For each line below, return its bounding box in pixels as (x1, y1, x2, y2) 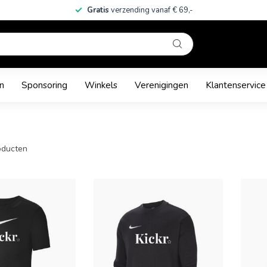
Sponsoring (21, 79, 67, 91)
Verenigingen (135, 79, 188, 91)
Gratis (86, 5, 111, 15)
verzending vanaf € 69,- (110, 5, 193, 15)
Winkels (85, 79, 117, 91)
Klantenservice (206, 79, 266, 91)
